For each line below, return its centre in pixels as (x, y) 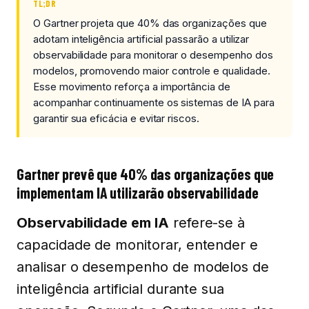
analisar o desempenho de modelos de (143, 267)
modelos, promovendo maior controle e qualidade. (152, 70)
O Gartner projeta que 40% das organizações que (150, 23)
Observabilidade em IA (93, 222)
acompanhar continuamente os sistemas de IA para (154, 102)
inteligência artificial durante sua (121, 289)
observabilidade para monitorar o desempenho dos (153, 54)
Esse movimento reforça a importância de (132, 86)
